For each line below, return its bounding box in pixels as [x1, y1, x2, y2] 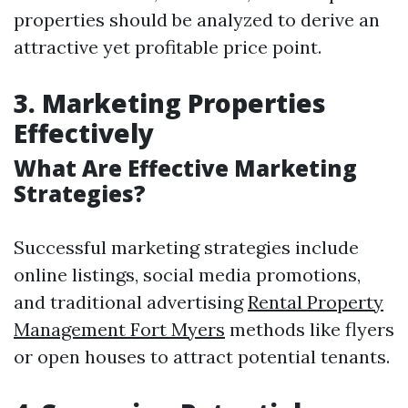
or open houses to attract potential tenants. [14, 345, 390, 368]
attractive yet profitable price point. [14, 36, 321, 58]
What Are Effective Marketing [14, 153, 357, 183]
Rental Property [248, 291, 383, 313]
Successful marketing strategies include [14, 236, 359, 259]
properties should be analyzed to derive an [14, 8, 380, 31]
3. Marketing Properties [14, 86, 326, 120]
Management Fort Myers [14, 318, 225, 341]
